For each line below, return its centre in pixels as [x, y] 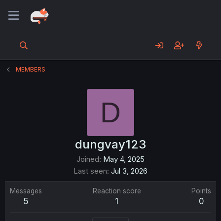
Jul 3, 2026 [129, 171]
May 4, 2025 [124, 159]
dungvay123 [110, 144]
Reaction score [117, 191]
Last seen [90, 171]
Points [201, 191]
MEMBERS [31, 69]
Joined [88, 159]
